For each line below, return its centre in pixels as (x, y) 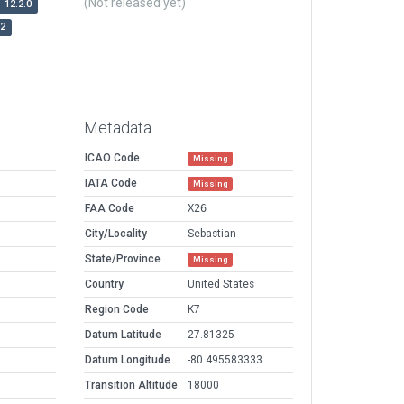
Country (104, 285)
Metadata (118, 128)
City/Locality (116, 234)
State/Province (123, 259)
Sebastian (212, 234)
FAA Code (110, 209)
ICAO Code (112, 158)
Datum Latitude (123, 335)
